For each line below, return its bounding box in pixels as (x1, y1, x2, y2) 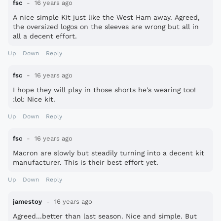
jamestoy (13, 198, 42, 206)
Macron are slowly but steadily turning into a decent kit (13, 149, 204, 157)
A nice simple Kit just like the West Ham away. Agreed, (13, 13, 200, 22)
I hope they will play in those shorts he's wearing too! (13, 86, 196, 94)
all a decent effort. (13, 32, 77, 40)
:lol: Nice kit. (13, 95, 55, 104)
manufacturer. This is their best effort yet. (13, 158, 158, 167)
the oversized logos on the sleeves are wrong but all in (13, 23, 199, 31)
